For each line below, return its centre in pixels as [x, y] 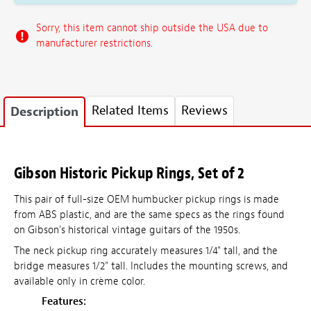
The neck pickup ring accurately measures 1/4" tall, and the [146, 251]
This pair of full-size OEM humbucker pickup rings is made [146, 200]
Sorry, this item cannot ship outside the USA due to [152, 28]
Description [44, 112]
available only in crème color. [79, 281]
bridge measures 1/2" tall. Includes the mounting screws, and [151, 266]
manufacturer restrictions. [94, 43]
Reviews [204, 111]
